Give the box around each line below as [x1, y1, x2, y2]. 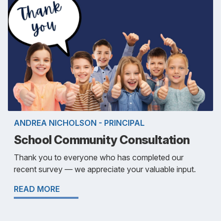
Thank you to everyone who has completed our [14, 152, 184, 162]
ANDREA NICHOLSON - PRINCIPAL [14, 117, 145, 128]
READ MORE [14, 184, 60, 194]
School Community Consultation [14, 132, 190, 147]
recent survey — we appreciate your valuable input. [14, 164, 196, 174]
